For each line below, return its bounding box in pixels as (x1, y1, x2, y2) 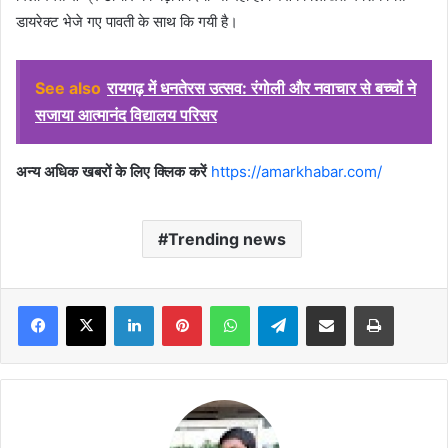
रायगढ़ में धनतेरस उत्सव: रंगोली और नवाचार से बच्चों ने (107, 77, 416, 98)
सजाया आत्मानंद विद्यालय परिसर (35, 104, 217, 125)
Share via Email (345, 296, 377, 313)
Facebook (57, 296, 118, 313)
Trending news (167, 228, 286, 249)
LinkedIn (153, 296, 205, 313)
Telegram (297, 296, 354, 313)
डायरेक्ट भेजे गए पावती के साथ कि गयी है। (16, 11, 238, 31)
